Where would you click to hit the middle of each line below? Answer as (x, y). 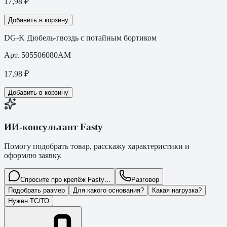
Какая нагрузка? (177, 191)
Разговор (145, 180)
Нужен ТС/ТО (29, 201)
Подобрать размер (36, 191)
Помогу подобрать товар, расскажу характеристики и (97, 146)
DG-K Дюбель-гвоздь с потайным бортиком (80, 37)
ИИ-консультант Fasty (53, 127)
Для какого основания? (108, 191)
